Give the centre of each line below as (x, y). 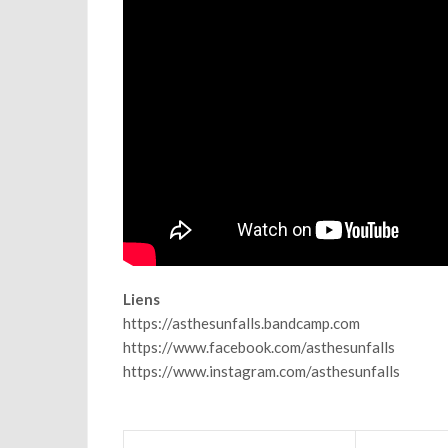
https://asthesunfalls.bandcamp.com (241, 322)
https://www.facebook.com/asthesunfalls (259, 346)
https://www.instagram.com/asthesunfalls (261, 370)
